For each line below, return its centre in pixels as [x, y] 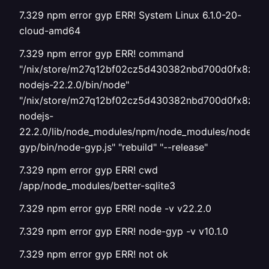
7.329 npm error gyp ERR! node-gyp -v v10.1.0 [124, 231]
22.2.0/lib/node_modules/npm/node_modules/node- [138, 131]
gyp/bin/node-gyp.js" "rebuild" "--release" [113, 147]
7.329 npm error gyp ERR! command [101, 53]
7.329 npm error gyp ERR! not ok [94, 254]
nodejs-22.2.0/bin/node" [74, 85]
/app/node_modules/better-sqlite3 [97, 186]
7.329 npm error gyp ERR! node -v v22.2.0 [115, 208]
